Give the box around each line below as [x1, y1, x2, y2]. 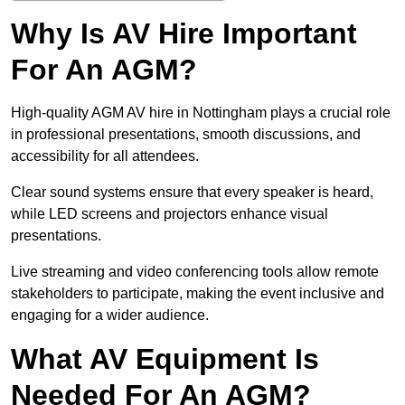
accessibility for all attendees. [11, 148, 199, 165]
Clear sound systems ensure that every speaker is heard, [11, 184, 373, 201]
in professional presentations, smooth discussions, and [11, 127, 361, 143]
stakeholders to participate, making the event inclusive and [11, 286, 384, 302]
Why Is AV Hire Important [11, 17, 357, 51]
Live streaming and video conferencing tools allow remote [11, 264, 379, 280]
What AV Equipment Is [11, 343, 319, 376]
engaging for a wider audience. [11, 307, 209, 324]
